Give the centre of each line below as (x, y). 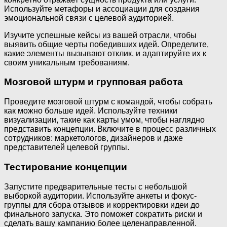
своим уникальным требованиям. (67, 62)
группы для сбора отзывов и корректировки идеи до (102, 205)
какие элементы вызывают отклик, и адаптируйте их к (105, 53)
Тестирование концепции (66, 167)
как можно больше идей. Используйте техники (91, 111)
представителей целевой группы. (67, 147)
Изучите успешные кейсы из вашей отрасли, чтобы (100, 35)
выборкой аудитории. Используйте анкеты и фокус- (100, 196)
